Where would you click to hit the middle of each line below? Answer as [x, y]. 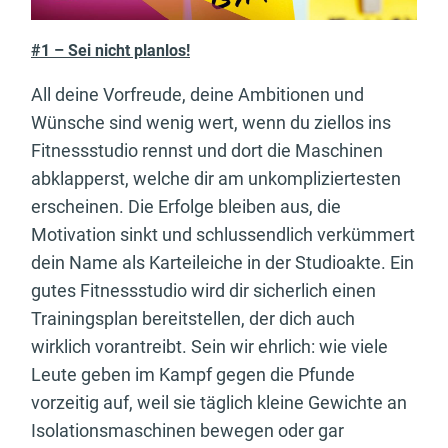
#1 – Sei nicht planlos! [110, 51]
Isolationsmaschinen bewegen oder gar [187, 431]
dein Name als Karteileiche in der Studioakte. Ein [222, 263]
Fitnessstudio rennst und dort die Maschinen [207, 151]
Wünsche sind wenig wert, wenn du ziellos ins [211, 123]
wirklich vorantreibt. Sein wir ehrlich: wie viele [209, 347]
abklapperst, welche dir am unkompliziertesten [216, 179]
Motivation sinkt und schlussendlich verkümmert [223, 235]
